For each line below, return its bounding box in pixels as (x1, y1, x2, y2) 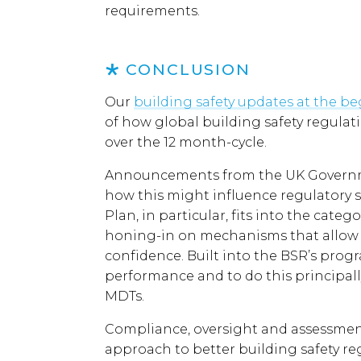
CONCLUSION (125, 60, 251, 79)
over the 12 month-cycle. (105, 135, 267, 150)
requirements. (105, 3, 200, 19)
